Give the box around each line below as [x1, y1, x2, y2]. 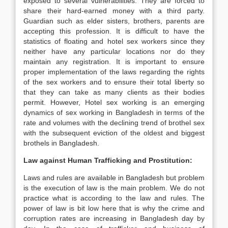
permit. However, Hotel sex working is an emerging [23, 98, 205, 106]
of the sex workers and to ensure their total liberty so [23, 78, 205, 86]
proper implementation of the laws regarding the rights [23, 68, 205, 76]
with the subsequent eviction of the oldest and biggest [23, 129, 205, 137]
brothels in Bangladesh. [23, 139, 99, 147]
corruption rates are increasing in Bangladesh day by [23, 214, 205, 222]
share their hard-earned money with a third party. [23, 7, 205, 15]
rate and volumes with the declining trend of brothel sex [23, 119, 205, 127]
